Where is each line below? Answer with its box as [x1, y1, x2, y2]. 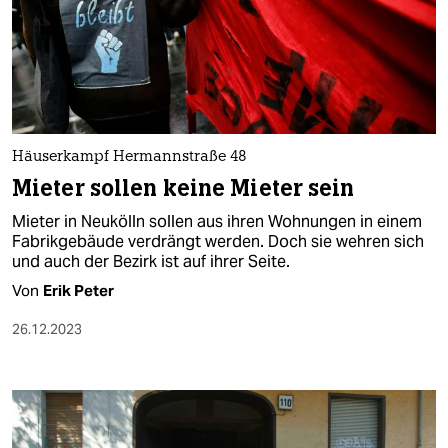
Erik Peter [43, 280, 114, 300]
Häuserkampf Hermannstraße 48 [12, 149, 247, 165]
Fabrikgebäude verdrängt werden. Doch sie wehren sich [12, 230, 424, 252]
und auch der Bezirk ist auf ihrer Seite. [12, 250, 290, 272]
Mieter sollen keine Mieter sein [12, 173, 355, 203]
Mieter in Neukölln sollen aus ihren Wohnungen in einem [12, 210, 422, 232]
